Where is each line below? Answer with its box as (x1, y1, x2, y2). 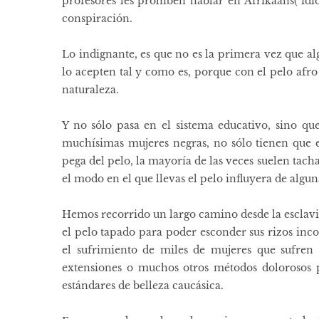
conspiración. (62, 11, 132, 25)
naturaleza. (62, 83, 119, 96)
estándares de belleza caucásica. (62, 278, 224, 292)
